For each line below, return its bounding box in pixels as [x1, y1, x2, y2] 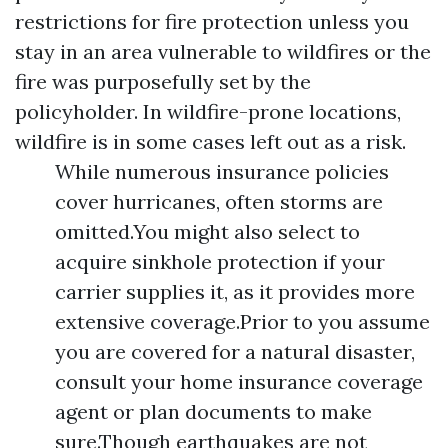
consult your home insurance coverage [55, 369, 423, 394]
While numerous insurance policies [55, 159, 389, 184]
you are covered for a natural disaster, [55, 339, 415, 364]
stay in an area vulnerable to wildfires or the [15, 39, 431, 64]
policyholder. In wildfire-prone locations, [15, 99, 401, 124]
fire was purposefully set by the [15, 69, 311, 94]
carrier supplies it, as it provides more [55, 279, 415, 304]
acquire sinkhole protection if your [55, 249, 385, 274]
